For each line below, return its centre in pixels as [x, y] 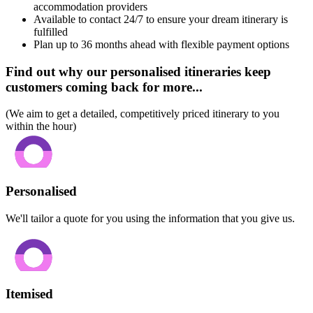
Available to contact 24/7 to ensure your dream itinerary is [161, 19]
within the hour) [41, 126]
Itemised [29, 294]
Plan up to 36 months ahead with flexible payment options [161, 44]
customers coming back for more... [104, 87]
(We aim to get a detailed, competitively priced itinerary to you [143, 114]
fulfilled [51, 31]
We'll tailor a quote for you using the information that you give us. [150, 218]
